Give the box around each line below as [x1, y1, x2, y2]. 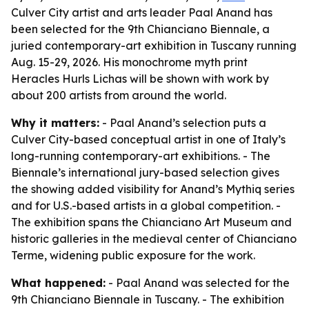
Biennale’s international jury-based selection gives [11, 166, 279, 179]
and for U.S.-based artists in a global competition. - [11, 199, 281, 212]
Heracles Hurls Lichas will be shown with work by [11, 72, 269, 86]
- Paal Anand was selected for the [106, 276, 290, 290]
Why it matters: [11, 116, 99, 130]
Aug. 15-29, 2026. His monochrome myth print [11, 55, 248, 69]
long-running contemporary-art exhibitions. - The [11, 149, 270, 163]
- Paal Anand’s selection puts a [99, 116, 266, 130]
